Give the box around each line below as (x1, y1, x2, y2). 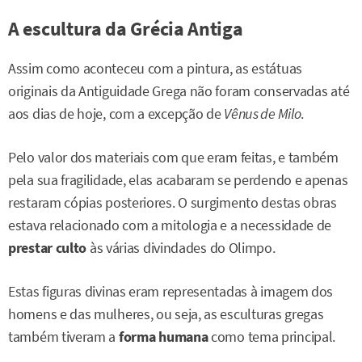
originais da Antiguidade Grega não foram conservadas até (8, 82, 350, 100)
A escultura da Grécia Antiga (8, 15, 243, 41)
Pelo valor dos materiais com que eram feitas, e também (8, 149, 339, 167)
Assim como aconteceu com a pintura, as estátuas (8, 59, 302, 78)
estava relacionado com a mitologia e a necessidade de (8, 217, 332, 235)
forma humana (118, 328, 208, 347)
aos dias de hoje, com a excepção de (8, 104, 225, 123)
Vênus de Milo (224, 104, 301, 123)
